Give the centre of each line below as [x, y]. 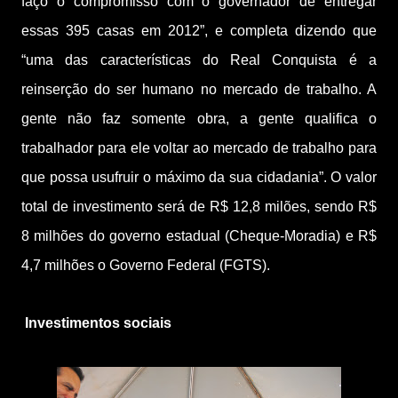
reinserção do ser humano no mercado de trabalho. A [199, 89]
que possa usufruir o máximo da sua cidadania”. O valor [199, 177]
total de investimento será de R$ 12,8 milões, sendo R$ [199, 207]
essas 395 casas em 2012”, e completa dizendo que [199, 31]
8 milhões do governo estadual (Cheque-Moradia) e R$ [199, 236]
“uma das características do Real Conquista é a [199, 60]
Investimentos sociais [98, 323]
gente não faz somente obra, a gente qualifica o [199, 119]
